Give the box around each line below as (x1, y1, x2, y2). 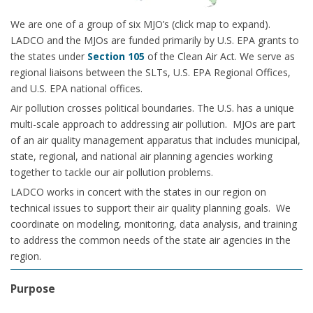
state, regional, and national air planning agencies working (10, 149, 272, 163)
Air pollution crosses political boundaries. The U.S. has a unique (10, 101, 294, 115)
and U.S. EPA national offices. (10, 81, 143, 95)
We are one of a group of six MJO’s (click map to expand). (10, 17, 270, 31)
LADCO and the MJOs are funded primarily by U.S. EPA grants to (10, 33, 299, 47)
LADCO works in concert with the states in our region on (10, 184, 266, 198)
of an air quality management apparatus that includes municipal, (10, 133, 300, 147)
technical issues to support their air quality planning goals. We (10, 201, 291, 214)
